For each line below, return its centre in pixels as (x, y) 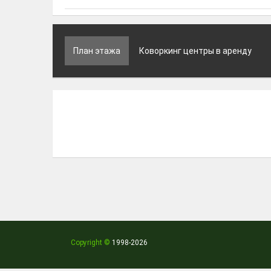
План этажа (97, 51)
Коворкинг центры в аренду (195, 51)
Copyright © (90, 243)
